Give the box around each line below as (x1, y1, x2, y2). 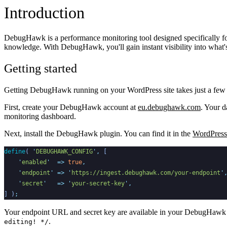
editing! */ (4, 217, 49, 225)
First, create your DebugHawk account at (4, 102, 138, 111)
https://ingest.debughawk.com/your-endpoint (71, 169, 220, 176)
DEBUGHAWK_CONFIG (36, 147, 93, 155)
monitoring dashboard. (4, 111, 76, 121)
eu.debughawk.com (138, 102, 201, 111)
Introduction (4, 4, 85, 22)
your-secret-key (71, 179, 125, 187)
